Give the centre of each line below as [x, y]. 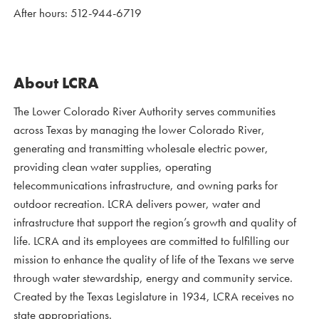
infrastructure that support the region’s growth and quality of [155, 223]
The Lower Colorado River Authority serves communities [145, 111]
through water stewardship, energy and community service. [153, 278]
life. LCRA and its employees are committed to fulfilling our [151, 241]
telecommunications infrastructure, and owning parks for [146, 185]
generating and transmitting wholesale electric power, [141, 148]
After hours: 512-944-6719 [78, 13]
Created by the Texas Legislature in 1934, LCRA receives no [154, 297]
